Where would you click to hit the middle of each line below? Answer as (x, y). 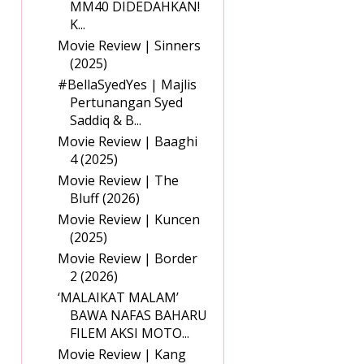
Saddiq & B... (106, 121)
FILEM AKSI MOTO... (130, 334)
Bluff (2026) (105, 199)
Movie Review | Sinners (129, 46)
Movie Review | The (118, 181)
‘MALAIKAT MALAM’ (118, 298)
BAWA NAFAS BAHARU (139, 316)
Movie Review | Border (128, 259)
